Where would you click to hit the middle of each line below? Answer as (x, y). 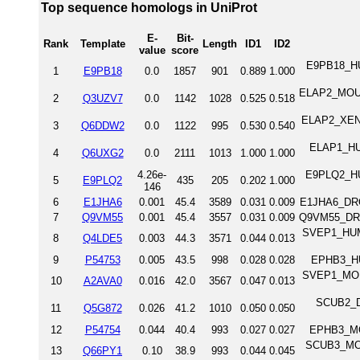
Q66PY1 (102, 350)
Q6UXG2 (102, 153)
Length (220, 43)
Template (102, 43)
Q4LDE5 (102, 238)
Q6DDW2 (102, 125)
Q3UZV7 (102, 98)
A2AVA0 (102, 280)
